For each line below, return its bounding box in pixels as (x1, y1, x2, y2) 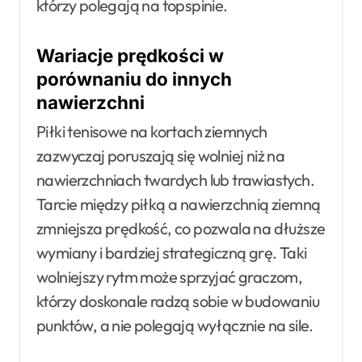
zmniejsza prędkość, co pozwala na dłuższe (36, 217, 326, 238)
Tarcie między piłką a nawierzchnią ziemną (36, 193, 321, 214)
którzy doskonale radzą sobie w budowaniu (36, 290, 319, 311)
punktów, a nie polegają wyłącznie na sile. (36, 314, 314, 335)
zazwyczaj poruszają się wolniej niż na (36, 145, 285, 166)
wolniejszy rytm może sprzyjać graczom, (36, 266, 303, 287)
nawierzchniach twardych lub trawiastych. (36, 169, 314, 190)
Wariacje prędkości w (36, 44, 224, 67)
